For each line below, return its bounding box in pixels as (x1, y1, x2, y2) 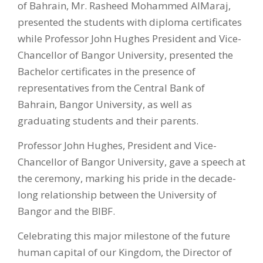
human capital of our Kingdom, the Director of (18, 245, 232, 259)
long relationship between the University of (18, 187, 217, 201)
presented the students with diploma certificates (18, 15, 242, 29)
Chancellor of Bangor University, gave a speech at (18, 154, 245, 168)
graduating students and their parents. (18, 113, 198, 127)
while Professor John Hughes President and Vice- (18, 31, 241, 45)
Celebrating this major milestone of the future (18, 229, 230, 243)
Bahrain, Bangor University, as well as (18, 97, 192, 111)
